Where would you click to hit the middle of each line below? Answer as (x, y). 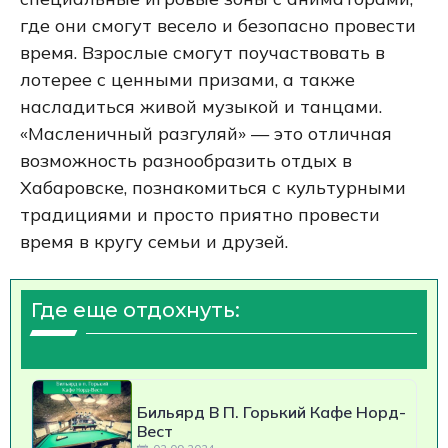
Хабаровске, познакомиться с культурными (213, 187)
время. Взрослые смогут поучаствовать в (202, 52)
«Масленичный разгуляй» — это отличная (206, 133)
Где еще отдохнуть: (135, 310)
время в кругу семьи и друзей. (154, 241)
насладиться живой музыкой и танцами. (201, 106)
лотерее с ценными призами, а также (187, 79)
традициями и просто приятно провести (200, 214)
